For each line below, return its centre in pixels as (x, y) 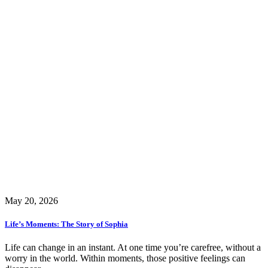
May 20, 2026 (31, 201)
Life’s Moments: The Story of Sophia (66, 224)
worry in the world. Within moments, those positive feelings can (125, 258)
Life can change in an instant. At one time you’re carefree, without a (133, 248)
